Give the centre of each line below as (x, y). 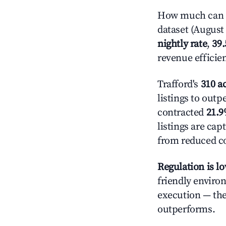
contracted (182, 113)
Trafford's (179, 84)
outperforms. (186, 210)
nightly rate (182, 44)
